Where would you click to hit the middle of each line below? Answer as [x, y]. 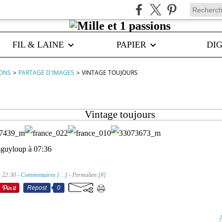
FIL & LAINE [38, 45]
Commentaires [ [40, 175]
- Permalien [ [84, 175]
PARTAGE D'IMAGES [46, 73]
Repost [37, 188]
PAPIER [131, 45]
